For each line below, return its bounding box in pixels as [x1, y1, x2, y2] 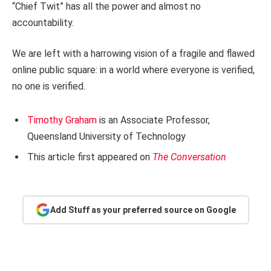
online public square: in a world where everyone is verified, [12, 64, 255, 76]
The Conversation [152, 151, 226, 163]
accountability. [12, 16, 74, 28]
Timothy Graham [27, 114, 99, 126]
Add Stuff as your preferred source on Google [50, 204, 236, 215]
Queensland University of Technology [27, 131, 186, 143]
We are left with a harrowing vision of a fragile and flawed [12, 48, 255, 60]
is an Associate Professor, [99, 114, 210, 126]
